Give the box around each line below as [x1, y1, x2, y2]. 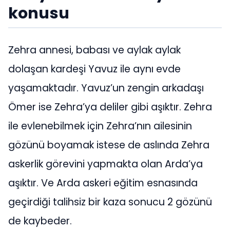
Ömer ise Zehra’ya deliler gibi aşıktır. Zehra [8, 100, 212, 114]
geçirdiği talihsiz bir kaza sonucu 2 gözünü [8, 195, 212, 209]
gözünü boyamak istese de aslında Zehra [8, 138, 209, 152]
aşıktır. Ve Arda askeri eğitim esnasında [8, 176, 198, 190]
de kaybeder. [8, 214, 72, 228]
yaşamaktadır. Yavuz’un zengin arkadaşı [8, 81, 204, 95]
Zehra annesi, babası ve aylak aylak [8, 43, 181, 57]
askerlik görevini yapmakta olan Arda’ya [8, 157, 203, 171]
